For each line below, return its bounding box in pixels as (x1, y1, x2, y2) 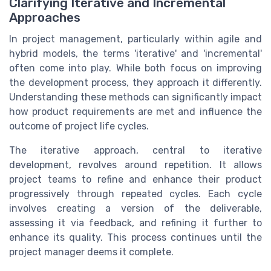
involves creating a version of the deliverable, (9, 202, 262, 214)
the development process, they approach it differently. (9, 76, 262, 88)
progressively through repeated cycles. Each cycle (9, 188, 262, 200)
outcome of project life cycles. (9, 120, 149, 132)
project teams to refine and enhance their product (9, 173, 262, 185)
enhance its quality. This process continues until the (9, 231, 262, 243)
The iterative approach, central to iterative (9, 144, 262, 156)
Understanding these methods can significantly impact (9, 91, 262, 103)
